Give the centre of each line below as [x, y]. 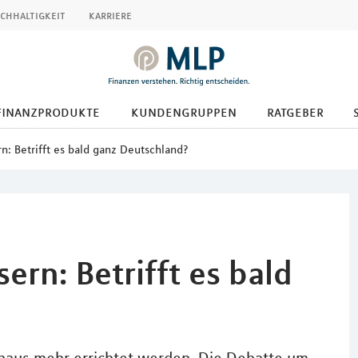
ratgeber [295, 112]
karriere [110, 15]
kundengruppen [184, 112]
